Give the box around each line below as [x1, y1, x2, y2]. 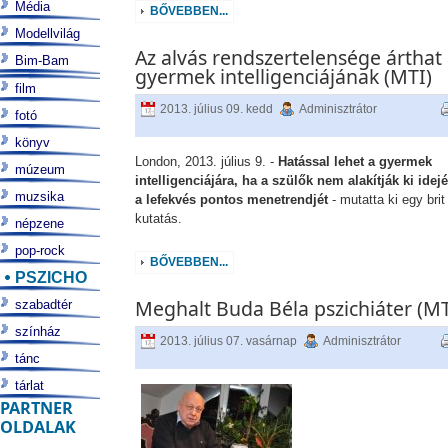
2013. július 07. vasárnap [159, 334, 300, 348]
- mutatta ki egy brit [327, 192, 445, 207]
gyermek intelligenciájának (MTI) [134, 63, 432, 90]
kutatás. [134, 211, 182, 226]
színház [15, 324, 61, 339]
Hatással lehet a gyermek [277, 154, 432, 169]
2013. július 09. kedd [159, 102, 276, 116]
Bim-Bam [15, 53, 69, 68]
